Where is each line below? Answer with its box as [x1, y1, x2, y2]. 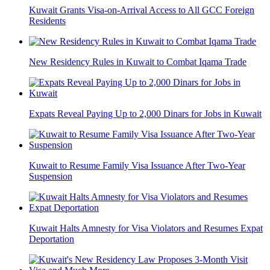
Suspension [29, 171, 72, 182]
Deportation [29, 234, 74, 245]
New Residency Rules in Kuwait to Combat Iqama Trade [29, 57, 246, 67]
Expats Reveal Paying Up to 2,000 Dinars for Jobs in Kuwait [29, 108, 262, 119]
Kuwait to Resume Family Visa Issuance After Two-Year [29, 160, 245, 171]
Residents [29, 16, 66, 27]
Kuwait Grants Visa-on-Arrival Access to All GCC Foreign [29, 5, 254, 16]
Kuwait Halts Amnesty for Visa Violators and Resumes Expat [29, 223, 263, 234]
